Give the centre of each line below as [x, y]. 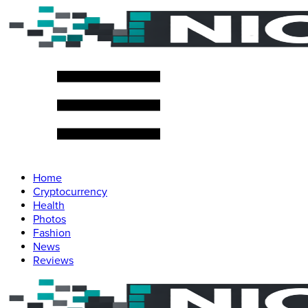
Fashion [52, 233]
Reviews [53, 261]
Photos [49, 219]
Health [49, 206]
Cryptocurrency [70, 192]
